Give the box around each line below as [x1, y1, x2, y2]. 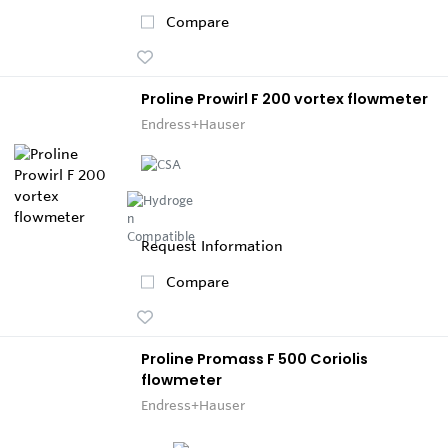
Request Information [141, 236, 283, 255]
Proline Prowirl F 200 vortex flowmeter [141, 88, 428, 109]
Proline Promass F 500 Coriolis [141, 348, 368, 369]
